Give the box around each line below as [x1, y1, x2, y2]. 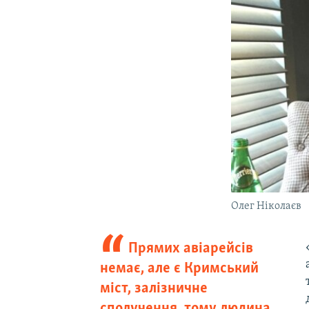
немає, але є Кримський [99, 260, 259, 277]
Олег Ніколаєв [231, 200, 302, 212]
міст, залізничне [99, 280, 208, 297]
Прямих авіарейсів [128, 240, 254, 257]
